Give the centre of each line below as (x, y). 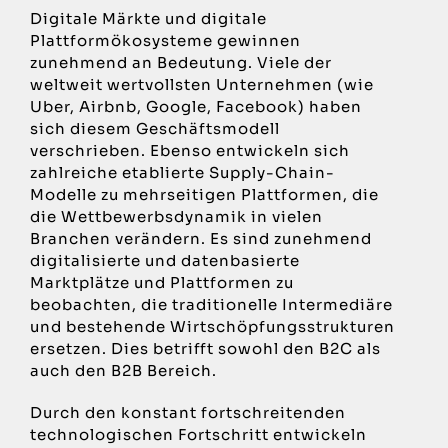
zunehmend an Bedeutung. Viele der (180, 63)
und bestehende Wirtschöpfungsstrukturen (212, 327)
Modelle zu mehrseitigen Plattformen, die (204, 195)
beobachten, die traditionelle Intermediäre (211, 305)
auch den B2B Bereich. (123, 371)
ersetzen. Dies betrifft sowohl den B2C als (205, 349)
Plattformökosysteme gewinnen (165, 41)
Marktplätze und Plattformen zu (161, 283)
